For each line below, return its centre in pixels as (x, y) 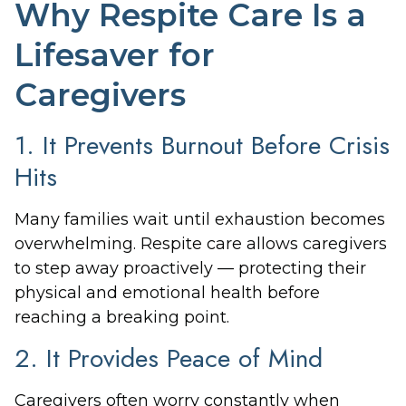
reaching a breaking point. (122, 317)
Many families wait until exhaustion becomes (200, 219)
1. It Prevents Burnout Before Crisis (202, 145)
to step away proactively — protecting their (190, 268)
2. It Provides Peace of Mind (169, 359)
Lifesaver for (115, 55)
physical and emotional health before (167, 292)
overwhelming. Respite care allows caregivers (201, 243)
